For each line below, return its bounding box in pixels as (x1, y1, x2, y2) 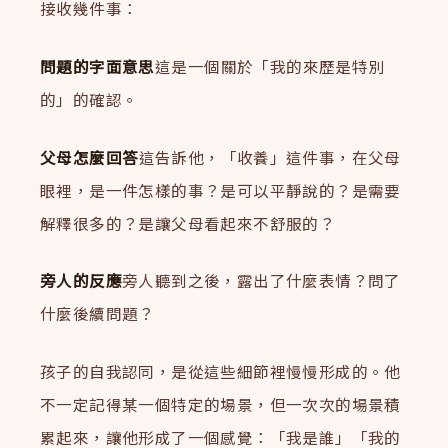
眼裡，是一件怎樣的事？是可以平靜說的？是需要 (40, 178, 401, 201)
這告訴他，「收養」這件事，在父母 (138, 145, 401, 168)
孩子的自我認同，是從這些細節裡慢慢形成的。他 (40, 360, 401, 383)
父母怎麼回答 (40, 145, 139, 168)
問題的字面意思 (40, 54, 155, 77)
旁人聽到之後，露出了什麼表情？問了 (122, 269, 401, 292)
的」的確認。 (40, 87, 139, 110)
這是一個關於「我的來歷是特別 (154, 54, 385, 77)
